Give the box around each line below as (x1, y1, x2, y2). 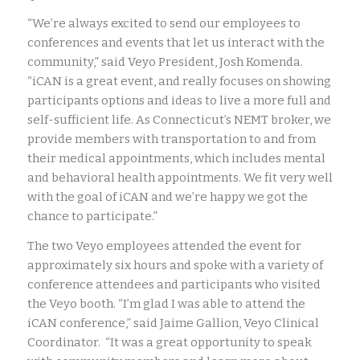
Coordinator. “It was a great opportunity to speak (27, 335, 312, 350)
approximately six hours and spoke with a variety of (27, 258, 323, 273)
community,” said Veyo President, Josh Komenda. (27, 55, 303, 70)
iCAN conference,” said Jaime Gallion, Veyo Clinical (27, 316, 319, 331)
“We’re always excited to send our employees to (27, 16, 301, 31)
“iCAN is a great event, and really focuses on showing (27, 74, 331, 89)
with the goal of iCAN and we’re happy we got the (27, 190, 308, 205)
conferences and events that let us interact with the (27, 35, 325, 51)
